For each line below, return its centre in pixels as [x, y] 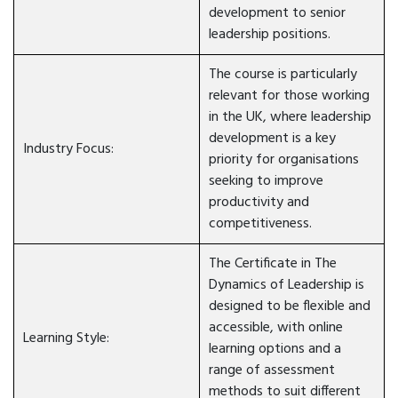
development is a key [272, 139]
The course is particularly [283, 75]
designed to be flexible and [290, 306]
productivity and [259, 203]
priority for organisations [284, 160]
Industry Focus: [68, 149]
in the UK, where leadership [290, 117]
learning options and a [275, 349]
